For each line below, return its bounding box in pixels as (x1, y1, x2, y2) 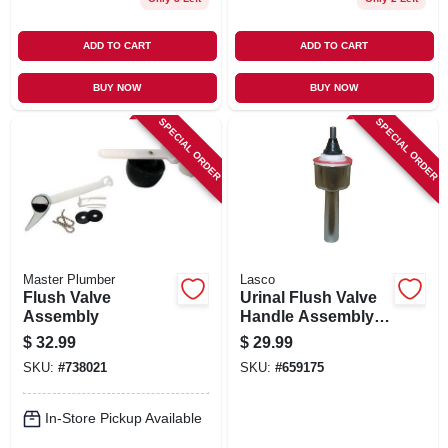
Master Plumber (22, 272, 115, 287)
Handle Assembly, (239, 307, 377, 325)
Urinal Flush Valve (239, 288, 377, 306)
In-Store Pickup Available (44, 410, 202, 426)
